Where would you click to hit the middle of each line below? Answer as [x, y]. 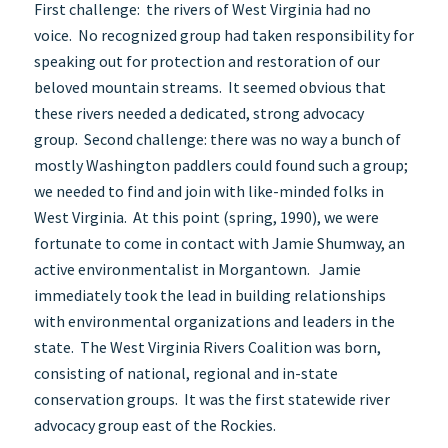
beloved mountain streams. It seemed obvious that [209, 87]
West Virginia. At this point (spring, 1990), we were [206, 217]
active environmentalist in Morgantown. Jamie [197, 269]
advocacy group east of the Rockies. [154, 425]
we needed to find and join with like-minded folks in [208, 191]
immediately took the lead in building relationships [209, 295]
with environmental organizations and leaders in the [214, 321]
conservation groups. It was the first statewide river [211, 399]
